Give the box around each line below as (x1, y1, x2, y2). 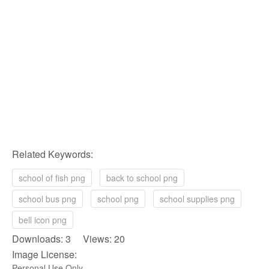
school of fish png (19, 171, 85, 184)
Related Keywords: (12, 147, 93, 161)
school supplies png (160, 192, 235, 205)
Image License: (12, 247, 77, 261)
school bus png (19, 192, 76, 205)
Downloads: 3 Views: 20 (12, 231, 125, 246)
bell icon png (19, 213, 67, 226)
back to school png (106, 171, 178, 184)
